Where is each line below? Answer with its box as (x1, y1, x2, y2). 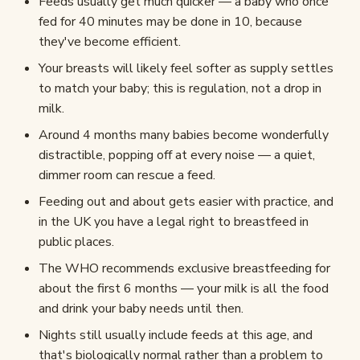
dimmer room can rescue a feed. (39, 166, 215, 185)
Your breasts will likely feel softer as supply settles (39, 59, 333, 78)
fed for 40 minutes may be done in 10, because (39, 13, 302, 31)
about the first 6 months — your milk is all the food (39, 280, 329, 298)
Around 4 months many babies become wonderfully (39, 126, 329, 145)
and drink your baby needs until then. (39, 300, 243, 318)
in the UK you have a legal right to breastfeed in (39, 213, 309, 231)
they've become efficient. (39, 33, 181, 51)
